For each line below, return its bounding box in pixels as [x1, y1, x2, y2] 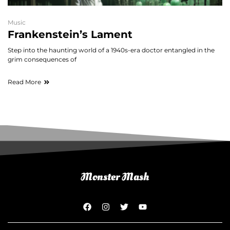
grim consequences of [8, 55, 76, 63]
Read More [8, 78, 41, 86]
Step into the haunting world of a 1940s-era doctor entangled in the [8, 46, 215, 54]
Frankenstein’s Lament [8, 28, 132, 41]
